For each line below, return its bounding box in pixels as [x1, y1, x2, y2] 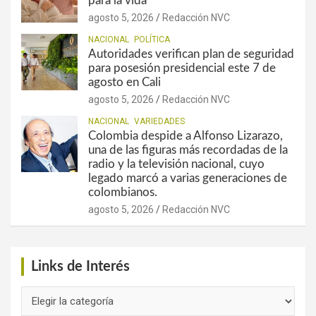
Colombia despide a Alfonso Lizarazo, [88, 130, 283, 142]
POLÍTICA [134, 35, 170, 45]
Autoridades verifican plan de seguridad [88, 48, 294, 61]
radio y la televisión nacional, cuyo [88, 158, 265, 171]
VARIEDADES [134, 116, 185, 127]
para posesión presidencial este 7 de [88, 62, 276, 75]
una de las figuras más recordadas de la [88, 144, 288, 157]
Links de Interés [31, 260, 130, 274]
